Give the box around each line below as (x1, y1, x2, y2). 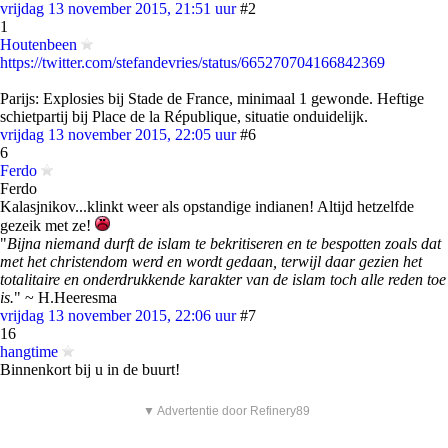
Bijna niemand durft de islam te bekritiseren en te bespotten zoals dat (7, 235, 441, 252)
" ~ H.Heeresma (14, 289, 117, 306)
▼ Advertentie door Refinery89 (143, 404, 310, 418)
